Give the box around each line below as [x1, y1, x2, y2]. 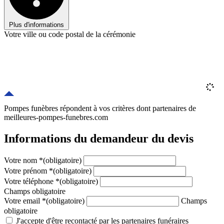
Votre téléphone [4, 177, 55, 186]
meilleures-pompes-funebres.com [4, 113, 108, 122]
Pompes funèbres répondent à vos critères [4, 104, 136, 113]
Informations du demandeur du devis [4, 132, 193, 145]
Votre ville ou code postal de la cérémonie [4, 30, 135, 39]
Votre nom [4, 156, 39, 165]
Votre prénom [4, 166, 49, 175]
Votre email [4, 196, 42, 205]
